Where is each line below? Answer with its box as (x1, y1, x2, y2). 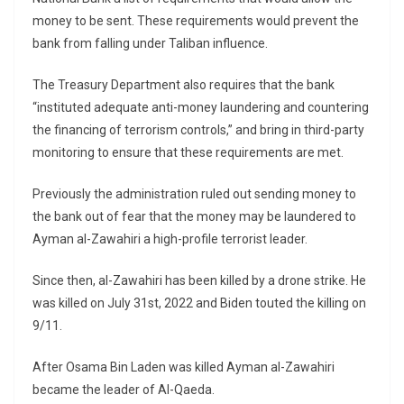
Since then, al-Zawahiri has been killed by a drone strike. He (32, 273, 366, 289)
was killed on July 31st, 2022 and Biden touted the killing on (32, 296, 366, 311)
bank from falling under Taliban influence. (32, 36, 271, 51)
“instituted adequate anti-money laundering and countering (32, 100, 369, 115)
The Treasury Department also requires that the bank (32, 78, 335, 93)
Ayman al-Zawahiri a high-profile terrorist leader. (32, 232, 310, 247)
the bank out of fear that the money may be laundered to (32, 209, 356, 225)
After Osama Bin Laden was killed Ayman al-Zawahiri (32, 360, 335, 375)
